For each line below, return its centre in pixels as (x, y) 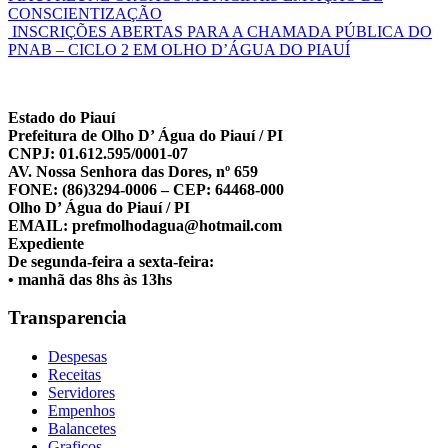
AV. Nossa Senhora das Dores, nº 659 (133, 171)
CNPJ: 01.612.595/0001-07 (98, 153)
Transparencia (67, 318)
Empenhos (81, 411)
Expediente (46, 243)
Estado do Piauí (61, 117)
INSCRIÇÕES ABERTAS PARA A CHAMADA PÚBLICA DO (220, 31)
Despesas (77, 357)
